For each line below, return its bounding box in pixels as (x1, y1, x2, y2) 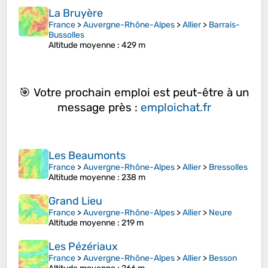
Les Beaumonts (48, 149, 126, 163)
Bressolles (209, 162, 248, 173)
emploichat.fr (140, 100, 211, 114)
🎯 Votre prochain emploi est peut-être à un (19, 85, 249, 99)
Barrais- (209, 20, 240, 31)
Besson (209, 253, 237, 264)
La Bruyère (48, 7, 103, 20)
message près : (57, 100, 141, 114)
